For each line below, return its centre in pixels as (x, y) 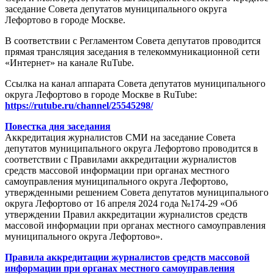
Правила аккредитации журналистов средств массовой (127, 257)
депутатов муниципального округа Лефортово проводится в (131, 148)
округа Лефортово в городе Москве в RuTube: (101, 94)
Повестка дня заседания (58, 126)
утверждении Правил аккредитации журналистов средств (126, 214)
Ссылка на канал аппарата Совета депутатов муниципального (135, 83)
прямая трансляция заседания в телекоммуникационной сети (132, 51)
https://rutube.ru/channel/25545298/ (79, 105)
